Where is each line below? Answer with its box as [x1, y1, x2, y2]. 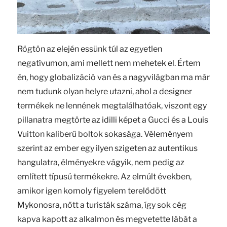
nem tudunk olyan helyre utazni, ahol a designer [17, 87, 192, 97]
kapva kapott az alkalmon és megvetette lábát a [17, 214, 197, 224]
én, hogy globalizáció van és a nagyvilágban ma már [17, 72, 210, 83]
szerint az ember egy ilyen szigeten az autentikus [17, 143, 198, 154]
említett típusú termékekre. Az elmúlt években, [17, 172, 192, 182]
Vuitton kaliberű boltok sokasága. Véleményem [17, 129, 193, 139]
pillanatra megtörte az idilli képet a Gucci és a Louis [17, 115, 208, 125]
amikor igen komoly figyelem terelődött [17, 186, 166, 196]
